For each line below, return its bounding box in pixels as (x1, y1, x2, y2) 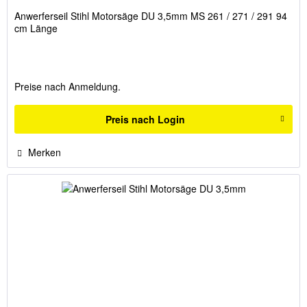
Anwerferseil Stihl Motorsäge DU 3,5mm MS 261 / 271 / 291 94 (14, 8, 288, 23)
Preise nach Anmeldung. (14, 79, 121, 93)
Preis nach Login (106, 112, 186, 126)
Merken (28, 145, 62, 159)
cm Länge (14, 21, 58, 35)
